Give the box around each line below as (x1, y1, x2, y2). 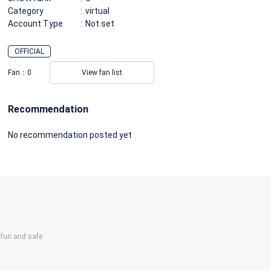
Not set (85, 18, 114, 28)
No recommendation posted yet (8, 129, 132, 140)
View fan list (82, 68, 122, 77)
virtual (85, 5, 109, 16)
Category (8, 5, 44, 16)
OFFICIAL (15, 47, 44, 56)
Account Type (8, 18, 63, 28)
